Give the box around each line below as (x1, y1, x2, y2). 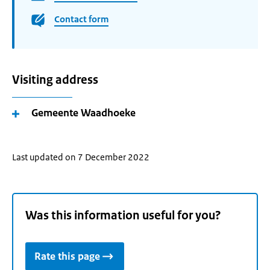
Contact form (54, 13, 108, 25)
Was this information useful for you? (25, 208, 221, 224)
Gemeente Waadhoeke (31, 106, 136, 119)
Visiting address (12, 72, 98, 87)
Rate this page (34, 250, 100, 263)
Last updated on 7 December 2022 (12, 151, 149, 163)
